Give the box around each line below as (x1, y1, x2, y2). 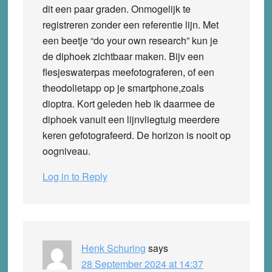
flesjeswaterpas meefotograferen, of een (42, 64, 214, 79)
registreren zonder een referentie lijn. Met (42, 17, 219, 32)
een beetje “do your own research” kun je (42, 33, 218, 47)
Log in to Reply (42, 169, 107, 183)
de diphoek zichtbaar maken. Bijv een (42, 49, 204, 63)
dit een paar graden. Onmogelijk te (42, 1, 191, 16)
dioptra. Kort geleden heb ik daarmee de (42, 96, 215, 110)
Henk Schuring (81, 240, 146, 255)
